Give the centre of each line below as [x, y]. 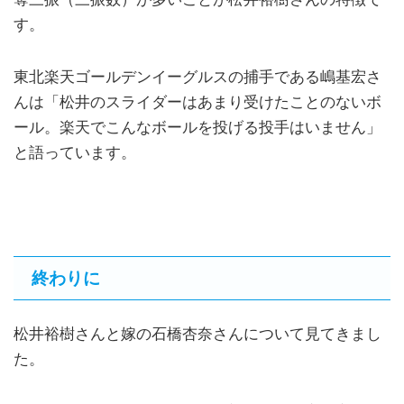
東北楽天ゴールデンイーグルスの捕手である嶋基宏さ [197, 77]
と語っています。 [75, 152]
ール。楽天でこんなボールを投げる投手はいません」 [197, 127]
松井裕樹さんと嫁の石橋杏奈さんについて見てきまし [197, 334]
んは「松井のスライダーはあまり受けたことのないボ [197, 102]
